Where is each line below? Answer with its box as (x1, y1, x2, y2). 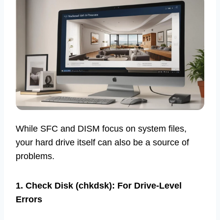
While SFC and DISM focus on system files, (16, 123, 187, 134)
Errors (16, 194, 42, 204)
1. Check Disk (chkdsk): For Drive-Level (16, 180, 182, 191)
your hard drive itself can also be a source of (16, 137, 189, 147)
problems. (16, 151, 55, 161)
